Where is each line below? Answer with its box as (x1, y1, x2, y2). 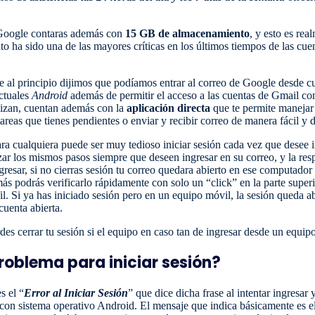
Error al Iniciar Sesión (24, 287, 128, 299)
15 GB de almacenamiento (125, 27, 250, 39)
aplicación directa (127, 101, 210, 114)
